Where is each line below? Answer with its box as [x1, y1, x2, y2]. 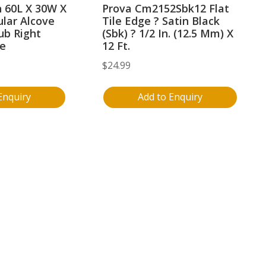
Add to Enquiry [138, 90, 203, 104]
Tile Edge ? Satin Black [102, 13, 220, 28]
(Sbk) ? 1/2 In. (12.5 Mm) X [102, 26, 234, 40]
